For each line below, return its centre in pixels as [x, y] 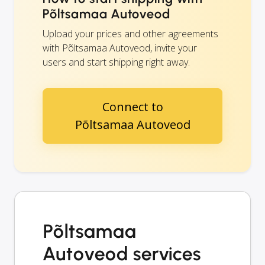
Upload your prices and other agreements [130, 33]
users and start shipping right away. [116, 62]
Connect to [132, 106]
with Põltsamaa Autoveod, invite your [120, 48]
